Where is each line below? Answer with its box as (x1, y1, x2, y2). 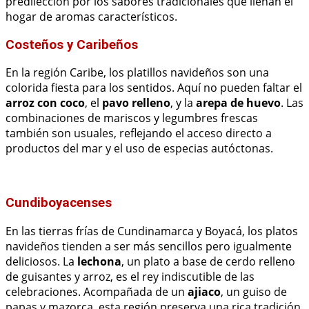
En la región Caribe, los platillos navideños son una (6, 65, 269, 81)
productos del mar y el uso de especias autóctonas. (6, 141, 273, 157)
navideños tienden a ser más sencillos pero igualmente (6, 238, 292, 254)
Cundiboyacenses (6, 195, 112, 211)
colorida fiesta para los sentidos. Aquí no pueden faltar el (6, 80, 302, 96)
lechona (77, 253, 121, 269)
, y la (170, 95, 196, 111)
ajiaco (188, 283, 221, 299)
